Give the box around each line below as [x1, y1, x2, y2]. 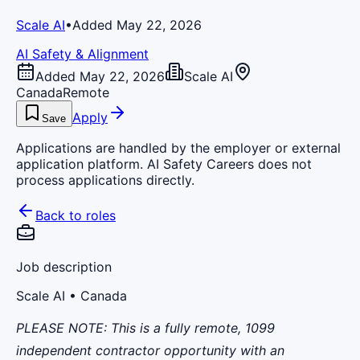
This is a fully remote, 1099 [107, 319, 275, 336]
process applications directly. [16, 171, 194, 188]
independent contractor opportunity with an [16, 342, 284, 358]
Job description [16, 258, 112, 275]
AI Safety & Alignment [16, 45, 149, 62]
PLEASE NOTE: [16, 319, 107, 336]
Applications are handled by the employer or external [16, 139, 341, 156]
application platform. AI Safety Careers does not [16, 155, 312, 172]
